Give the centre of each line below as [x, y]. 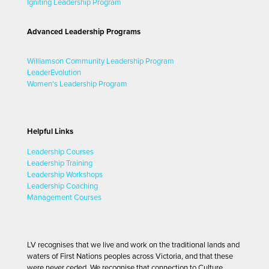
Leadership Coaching [62, 186]
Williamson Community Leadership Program [101, 61]
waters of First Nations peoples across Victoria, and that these [130, 256]
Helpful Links [50, 131]
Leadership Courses [60, 152]
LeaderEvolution [54, 72]
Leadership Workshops [65, 174]
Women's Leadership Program [77, 84]
